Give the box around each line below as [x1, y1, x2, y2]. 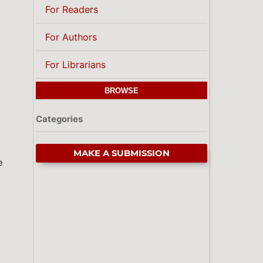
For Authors [45, 31, 97, 43]
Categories [36, 113, 83, 124]
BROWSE [104, 86, 139, 96]
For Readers [45, 4, 98, 16]
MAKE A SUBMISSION [73, 148, 170, 159]
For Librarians [45, 59, 106, 71]
